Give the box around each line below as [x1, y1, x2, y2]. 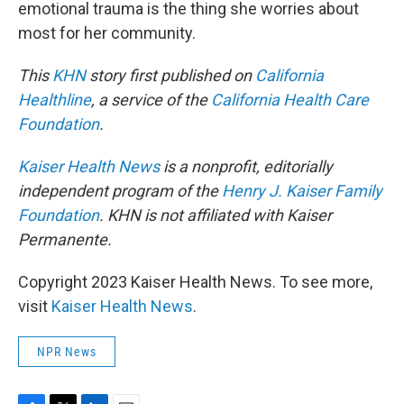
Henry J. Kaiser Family [222, 181, 382, 200]
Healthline [18, 90, 91, 109]
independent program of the [18, 181, 222, 200]
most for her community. [18, 23, 196, 42]
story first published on [86, 66, 255, 85]
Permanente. [18, 230, 112, 249]
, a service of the [91, 90, 211, 109]
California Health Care [211, 90, 369, 109]
